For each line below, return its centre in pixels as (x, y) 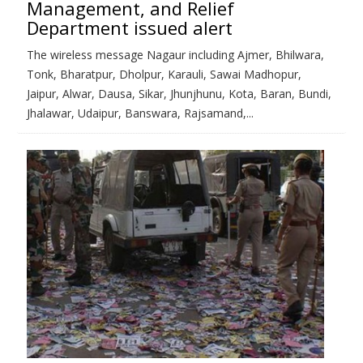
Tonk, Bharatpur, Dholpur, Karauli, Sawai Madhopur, (164, 74)
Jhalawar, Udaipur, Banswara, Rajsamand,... (140, 113)
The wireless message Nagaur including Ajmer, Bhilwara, (175, 54)
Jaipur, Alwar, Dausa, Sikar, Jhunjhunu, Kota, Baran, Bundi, (179, 93)
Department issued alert (130, 27)
